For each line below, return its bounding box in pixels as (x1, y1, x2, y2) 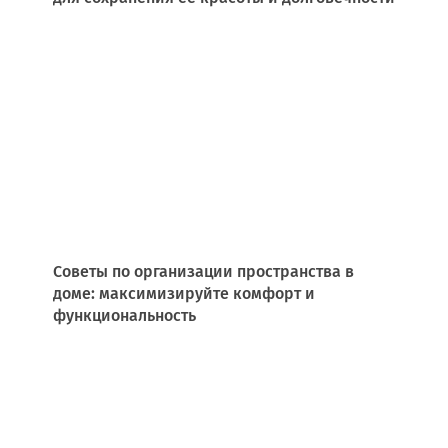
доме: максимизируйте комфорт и (53, 284, 315, 304)
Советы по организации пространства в (53, 262, 354, 282)
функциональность (53, 306, 196, 326)
